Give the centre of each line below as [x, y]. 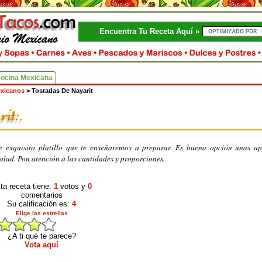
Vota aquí [42, 245]
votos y [73, 186]
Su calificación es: [39, 204]
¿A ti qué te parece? [42, 236]
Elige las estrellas [42, 213]
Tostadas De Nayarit [62, 91]
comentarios [42, 195]
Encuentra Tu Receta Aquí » [151, 31]
